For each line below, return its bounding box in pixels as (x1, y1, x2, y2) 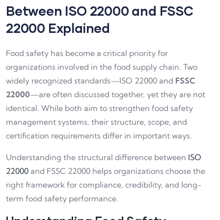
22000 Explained (6, 20, 110, 36)
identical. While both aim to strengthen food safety (6, 103, 193, 113)
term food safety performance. (6, 193, 118, 204)
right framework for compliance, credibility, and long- (6, 180, 202, 190)
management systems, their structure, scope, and (6, 117, 187, 127)
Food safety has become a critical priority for (6, 48, 168, 58)
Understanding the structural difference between (6, 152, 188, 163)
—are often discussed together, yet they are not (30, 89, 205, 100)
